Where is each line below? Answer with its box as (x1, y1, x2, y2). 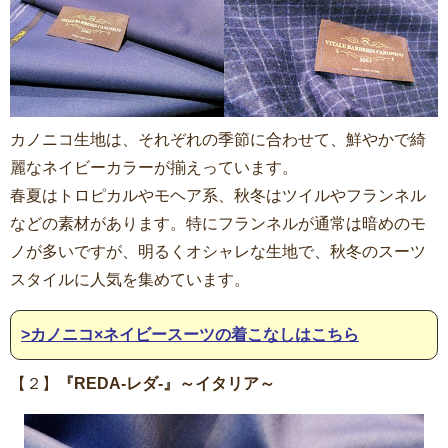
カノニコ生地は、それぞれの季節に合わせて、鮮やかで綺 (10, 131, 426, 149)
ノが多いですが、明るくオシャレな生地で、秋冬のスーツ (10, 243, 426, 261)
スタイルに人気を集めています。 (10, 271, 250, 289)
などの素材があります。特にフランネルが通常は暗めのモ (10, 215, 426, 233)
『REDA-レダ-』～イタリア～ (58, 375, 275, 393)
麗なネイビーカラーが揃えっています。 (10, 159, 298, 177)
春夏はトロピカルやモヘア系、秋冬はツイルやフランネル (10, 187, 426, 205)
